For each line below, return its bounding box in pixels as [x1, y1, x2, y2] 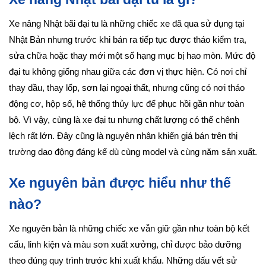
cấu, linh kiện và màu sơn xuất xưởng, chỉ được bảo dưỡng [9, 240, 241, 250]
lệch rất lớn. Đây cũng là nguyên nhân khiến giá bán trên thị [9, 131, 237, 141]
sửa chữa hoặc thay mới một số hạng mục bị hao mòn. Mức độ [9, 51, 255, 61]
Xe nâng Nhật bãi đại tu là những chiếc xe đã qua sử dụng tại [9, 19, 244, 29]
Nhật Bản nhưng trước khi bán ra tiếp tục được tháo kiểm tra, [9, 35, 246, 45]
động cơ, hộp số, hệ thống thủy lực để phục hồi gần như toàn [9, 99, 244, 109]
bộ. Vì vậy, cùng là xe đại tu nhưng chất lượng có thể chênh [9, 115, 239, 125]
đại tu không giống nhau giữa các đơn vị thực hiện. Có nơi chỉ [9, 67, 246, 77]
